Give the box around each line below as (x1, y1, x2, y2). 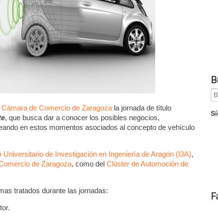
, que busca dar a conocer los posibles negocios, (5, 113, 160, 122)
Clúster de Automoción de (107, 159, 189, 168)
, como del (72, 159, 107, 168)
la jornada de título (112, 103, 172, 112)
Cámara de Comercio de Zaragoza (1, 103, 112, 112)
